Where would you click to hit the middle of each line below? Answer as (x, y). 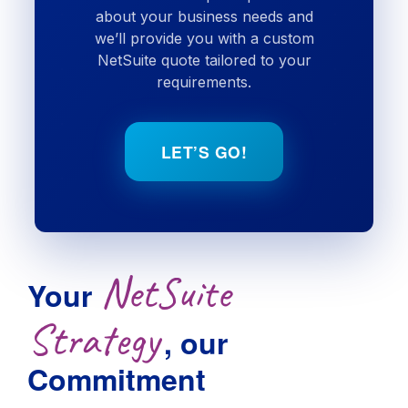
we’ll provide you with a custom (204, 38)
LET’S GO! (204, 152)
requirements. (204, 82)
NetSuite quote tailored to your (204, 60)
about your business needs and (204, 16)
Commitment (121, 379)
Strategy (93, 340)
